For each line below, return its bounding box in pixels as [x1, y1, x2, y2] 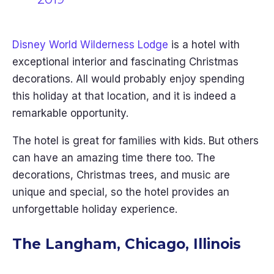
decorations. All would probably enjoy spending [12, 73, 245, 85]
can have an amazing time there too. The [12, 152, 215, 164]
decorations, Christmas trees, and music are [12, 169, 230, 181]
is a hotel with [168, 39, 240, 51]
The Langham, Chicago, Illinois [12, 235, 241, 253]
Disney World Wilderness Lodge [12, 39, 168, 51]
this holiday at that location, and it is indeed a [12, 90, 236, 102]
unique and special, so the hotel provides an [12, 186, 229, 198]
